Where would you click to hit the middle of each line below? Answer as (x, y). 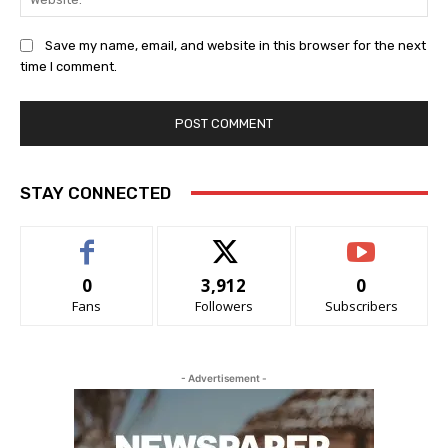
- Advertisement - (224, 377)
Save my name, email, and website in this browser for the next (235, 45)
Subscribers (361, 305)
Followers (223, 305)
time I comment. (68, 66)
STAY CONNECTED (95, 192)
